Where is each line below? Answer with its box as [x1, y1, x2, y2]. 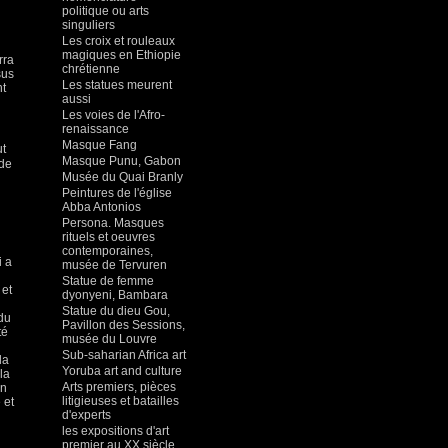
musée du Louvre [62, 332, 157, 346]
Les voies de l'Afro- [62, 108, 165, 122]
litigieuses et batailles [62, 394, 179, 408]
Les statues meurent [62, 78, 172, 92]
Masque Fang [62, 138, 137, 152]
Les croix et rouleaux [62, 34, 175, 48]
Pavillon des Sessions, [62, 318, 185, 332]
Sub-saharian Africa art [62, 348, 186, 362]
